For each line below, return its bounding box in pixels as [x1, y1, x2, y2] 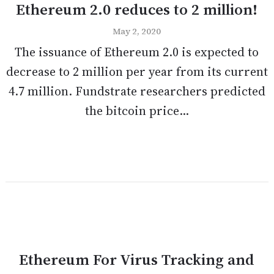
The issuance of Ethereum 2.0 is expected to [15, 43, 259, 61]
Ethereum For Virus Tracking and [19, 249, 255, 270]
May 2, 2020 [113, 25, 161, 37]
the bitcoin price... [84, 102, 189, 119]
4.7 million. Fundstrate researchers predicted [8, 83, 265, 100]
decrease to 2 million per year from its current [6, 63, 268, 80]
